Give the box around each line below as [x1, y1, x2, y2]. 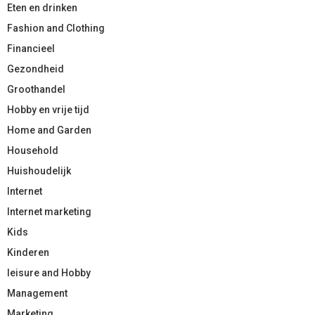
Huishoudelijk [7, 165, 71, 176]
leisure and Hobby [7, 266, 91, 278]
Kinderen [7, 246, 49, 258]
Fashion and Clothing [7, 22, 105, 34]
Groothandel [7, 83, 65, 95]
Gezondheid [7, 63, 64, 75]
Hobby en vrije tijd [7, 103, 89, 115]
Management [7, 287, 67, 299]
